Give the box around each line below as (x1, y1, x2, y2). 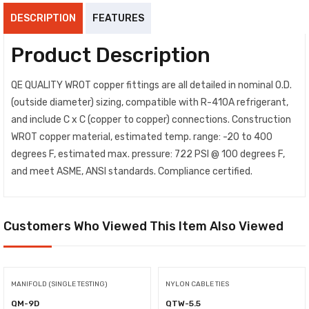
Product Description (11, 42, 210, 68)
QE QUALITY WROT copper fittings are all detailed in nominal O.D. (11, 79, 292, 91)
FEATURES (92, 12, 144, 24)
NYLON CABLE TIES (166, 280, 229, 289)
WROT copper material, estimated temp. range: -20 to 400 (11, 130, 272, 143)
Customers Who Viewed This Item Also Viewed (3, 219, 283, 235)
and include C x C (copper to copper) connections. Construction (11, 113, 291, 126)
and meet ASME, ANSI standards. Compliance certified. (11, 165, 252, 177)
